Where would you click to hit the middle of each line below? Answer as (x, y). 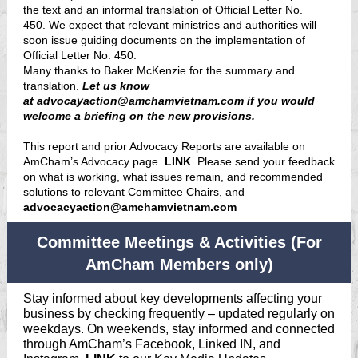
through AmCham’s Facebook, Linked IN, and (152, 344)
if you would (279, 101)
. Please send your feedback (263, 161)
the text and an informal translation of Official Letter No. (163, 10)
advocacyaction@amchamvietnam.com (130, 207)
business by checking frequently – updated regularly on (179, 314)
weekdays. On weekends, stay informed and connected (179, 329)
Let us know (116, 86)
